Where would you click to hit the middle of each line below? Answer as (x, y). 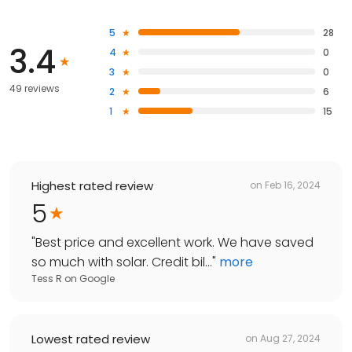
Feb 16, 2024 (293, 185)
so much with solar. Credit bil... (122, 262)
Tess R (47, 278)
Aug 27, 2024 (290, 339)
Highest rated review (92, 185)
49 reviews (35, 88)
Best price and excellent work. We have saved (174, 242)
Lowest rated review (91, 339)
